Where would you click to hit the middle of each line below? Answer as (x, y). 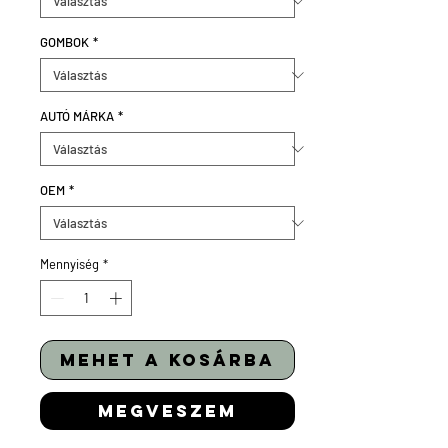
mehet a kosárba (167, 359)
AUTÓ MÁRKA (77, 116)
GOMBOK (64, 42)
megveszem (167, 410)
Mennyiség (69, 264)
